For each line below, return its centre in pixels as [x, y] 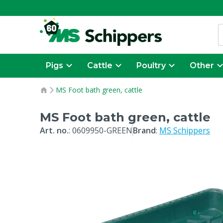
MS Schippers [185, 130]
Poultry [151, 65]
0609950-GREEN [102, 130]
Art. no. [54, 130]
